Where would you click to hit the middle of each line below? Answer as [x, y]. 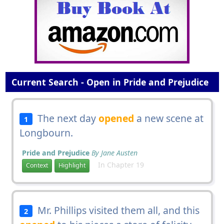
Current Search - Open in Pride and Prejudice [108, 82]
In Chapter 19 [118, 164]
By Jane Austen [114, 152]
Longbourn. [46, 132]
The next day [66, 118]
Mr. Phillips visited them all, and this [116, 210]
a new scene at [169, 118]
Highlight [72, 165]
